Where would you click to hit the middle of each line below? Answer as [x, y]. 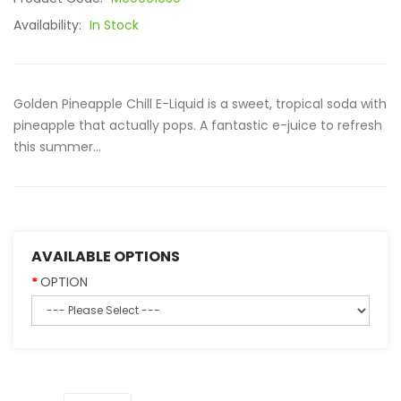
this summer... [57, 147]
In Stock [114, 25]
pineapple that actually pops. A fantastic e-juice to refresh [198, 125]
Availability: [49, 25]
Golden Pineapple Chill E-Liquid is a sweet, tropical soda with [200, 104]
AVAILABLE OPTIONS [106, 256]
